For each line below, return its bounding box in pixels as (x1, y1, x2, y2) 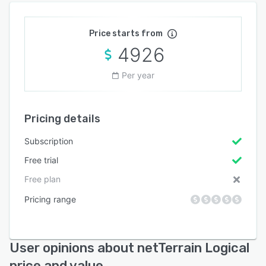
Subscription (24, 135, 73, 146)
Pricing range (24, 194, 76, 204)
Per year (121, 69, 154, 80)
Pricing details (24, 112, 100, 125)
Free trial (24, 154, 58, 165)
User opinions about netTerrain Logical (9, 239, 249, 256)
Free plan (24, 173, 61, 184)
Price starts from (89, 28, 163, 39)
